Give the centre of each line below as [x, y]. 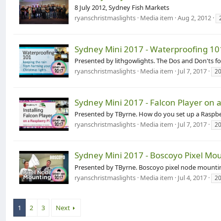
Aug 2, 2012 [194, 18]
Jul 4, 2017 [192, 177]
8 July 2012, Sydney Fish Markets [122, 8]
